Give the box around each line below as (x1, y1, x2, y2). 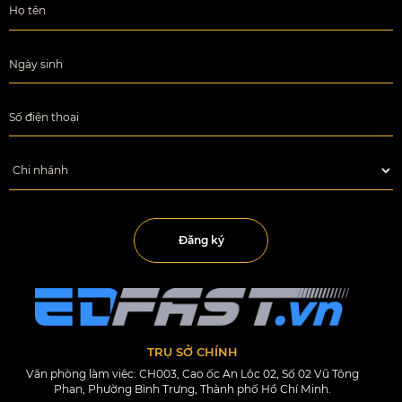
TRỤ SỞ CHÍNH (146, 345, 238, 360)
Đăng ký (178, 233, 224, 248)
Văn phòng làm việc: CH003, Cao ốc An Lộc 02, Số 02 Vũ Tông (25, 366, 359, 380)
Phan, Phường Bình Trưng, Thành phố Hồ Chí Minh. (53, 381, 331, 396)
